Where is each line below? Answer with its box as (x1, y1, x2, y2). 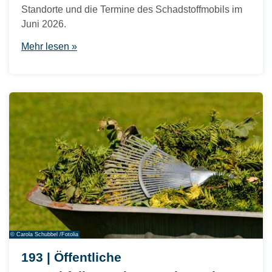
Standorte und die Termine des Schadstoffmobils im (21, 4, 242, 15)
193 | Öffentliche (21, 250, 121, 265)
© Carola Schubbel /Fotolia (10, 231, 78, 238)
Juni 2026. (21, 18, 66, 29)
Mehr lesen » (21, 41, 77, 52)
